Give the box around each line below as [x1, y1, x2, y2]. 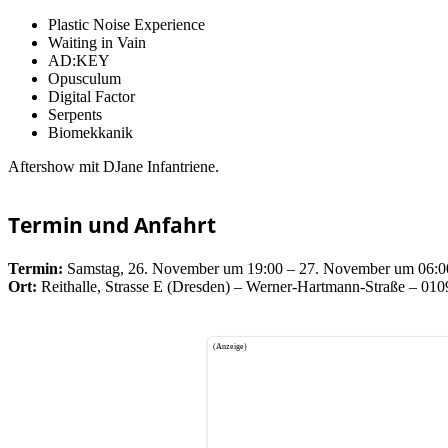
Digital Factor [48, 88, 135, 106]
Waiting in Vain [48, 34, 146, 52]
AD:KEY [48, 52, 110, 70]
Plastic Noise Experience [48, 16, 205, 34]
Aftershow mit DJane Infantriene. [8, 158, 219, 176]
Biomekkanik [48, 124, 133, 142]
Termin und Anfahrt [8, 211, 216, 240]
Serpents [48, 106, 102, 124]
